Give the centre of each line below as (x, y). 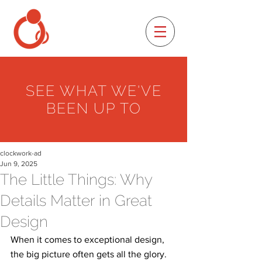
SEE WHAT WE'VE (94, 91)
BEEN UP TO (94, 108)
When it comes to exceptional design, (89, 239)
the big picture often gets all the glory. (90, 254)
